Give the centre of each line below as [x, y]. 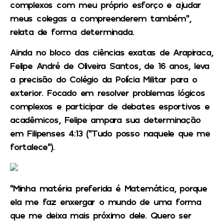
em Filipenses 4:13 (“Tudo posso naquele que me [110, 133]
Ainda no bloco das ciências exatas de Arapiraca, [111, 52]
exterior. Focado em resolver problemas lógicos [107, 93]
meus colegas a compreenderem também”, [100, 18]
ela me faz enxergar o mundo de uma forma [105, 202]
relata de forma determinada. [72, 31]
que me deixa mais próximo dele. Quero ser [101, 215]
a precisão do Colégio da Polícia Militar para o [103, 79]
